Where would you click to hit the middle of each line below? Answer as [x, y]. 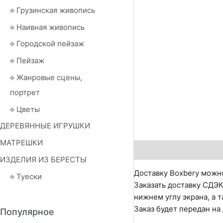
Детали [194, 150]
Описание [152, 150]
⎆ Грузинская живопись [53, 10]
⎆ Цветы [25, 109]
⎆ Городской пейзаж [47, 44]
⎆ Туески [26, 176]
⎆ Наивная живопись [47, 27]
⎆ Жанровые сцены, [46, 77]
